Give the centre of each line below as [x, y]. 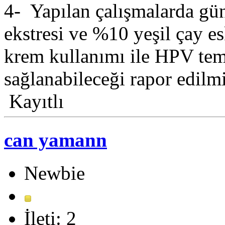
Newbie [54, 173]
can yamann [55, 140]
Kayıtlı [34, 101]
